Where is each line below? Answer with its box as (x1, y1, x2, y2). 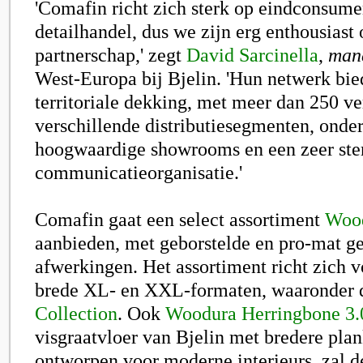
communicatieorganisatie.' (35, 161, 242, 183)
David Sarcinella (186, 44, 318, 66)
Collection (35, 302, 117, 324)
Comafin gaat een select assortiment (35, 208, 325, 230)
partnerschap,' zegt (35, 44, 186, 66)
